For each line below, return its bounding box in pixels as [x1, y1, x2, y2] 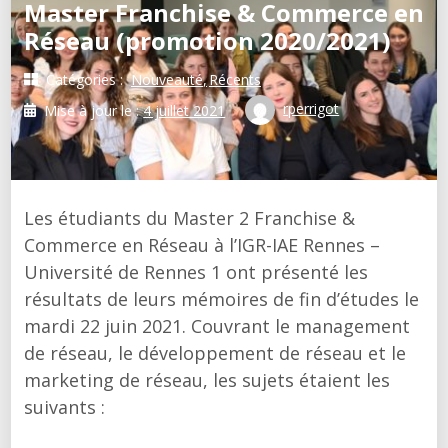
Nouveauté [130, 69, 203, 89]
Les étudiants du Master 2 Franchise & [23, 206, 355, 230]
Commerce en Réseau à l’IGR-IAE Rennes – [23, 233, 380, 257]
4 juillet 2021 [143, 100, 226, 120]
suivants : [23, 395, 105, 419]
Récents [208, 69, 261, 89]
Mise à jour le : [44, 100, 144, 120]
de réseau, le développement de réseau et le [23, 341, 406, 365]
